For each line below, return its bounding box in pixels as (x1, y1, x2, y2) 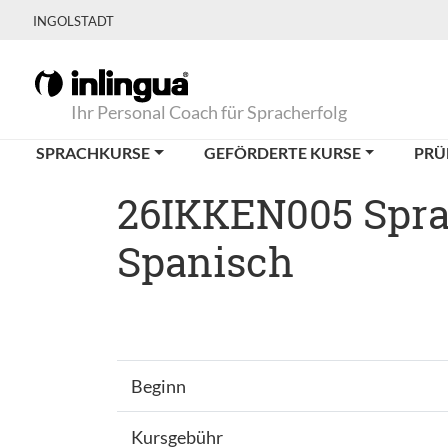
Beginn (130, 375, 186, 397)
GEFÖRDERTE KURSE (203, 143, 361, 162)
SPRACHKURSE (36, 143, 150, 162)
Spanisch (117, 235, 294, 288)
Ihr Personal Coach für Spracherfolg (71, 101, 347, 123)
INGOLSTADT (33, 13, 114, 29)
